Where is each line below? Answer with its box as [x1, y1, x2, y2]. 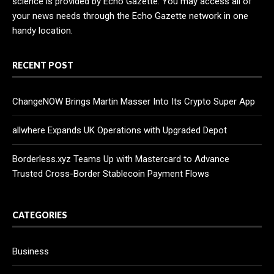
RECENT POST [12, 59, 73, 70]
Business [12, 245, 49, 257]
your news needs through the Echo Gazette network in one [12, 10, 248, 21]
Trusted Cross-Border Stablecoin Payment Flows [12, 168, 209, 179]
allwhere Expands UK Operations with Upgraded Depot [12, 124, 227, 136]
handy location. [12, 24, 73, 36]
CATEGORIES [12, 209, 67, 220]
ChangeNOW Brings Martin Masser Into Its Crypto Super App [12, 95, 255, 107]
